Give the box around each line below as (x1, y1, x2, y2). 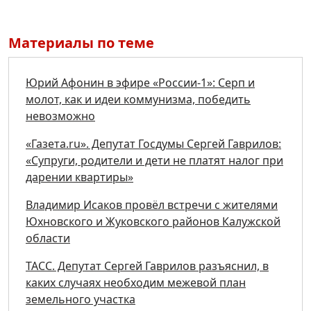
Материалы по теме (8, 33, 154, 53)
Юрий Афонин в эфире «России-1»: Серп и (26, 75, 255, 91)
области (26, 230, 70, 246)
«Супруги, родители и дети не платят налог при (26, 153, 283, 169)
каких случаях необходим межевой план (26, 275, 246, 291)
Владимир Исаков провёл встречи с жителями (26, 197, 278, 213)
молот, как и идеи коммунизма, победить (26, 92, 251, 108)
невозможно (26, 108, 95, 124)
